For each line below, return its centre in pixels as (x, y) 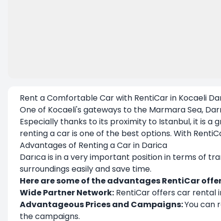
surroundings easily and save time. (86, 169)
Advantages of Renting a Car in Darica (93, 145)
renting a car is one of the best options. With (107, 133)
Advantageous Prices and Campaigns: (102, 204)
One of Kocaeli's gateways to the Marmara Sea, (111, 110)
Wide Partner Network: (67, 193)
